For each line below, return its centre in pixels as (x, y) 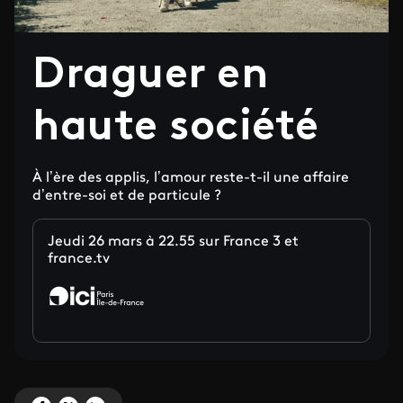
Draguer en (151, 76)
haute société (176, 129)
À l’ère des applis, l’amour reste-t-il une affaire (191, 178)
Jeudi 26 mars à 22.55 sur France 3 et (173, 242)
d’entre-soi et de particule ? (127, 196)
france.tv (79, 259)
